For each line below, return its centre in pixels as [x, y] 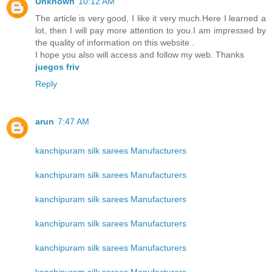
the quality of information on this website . [115, 42]
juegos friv [57, 66]
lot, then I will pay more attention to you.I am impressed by [151, 30]
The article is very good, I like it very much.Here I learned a [151, 18]
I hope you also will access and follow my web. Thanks [140, 54]
